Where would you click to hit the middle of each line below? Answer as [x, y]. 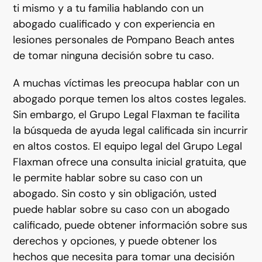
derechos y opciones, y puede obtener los [115, 241]
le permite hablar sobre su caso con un [108, 178]
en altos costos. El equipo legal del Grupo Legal [128, 146]
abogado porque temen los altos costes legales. [130, 99]
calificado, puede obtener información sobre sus [130, 225]
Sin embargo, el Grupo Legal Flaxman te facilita [127, 115]
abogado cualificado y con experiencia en [114, 24]
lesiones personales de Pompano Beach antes [124, 40]
